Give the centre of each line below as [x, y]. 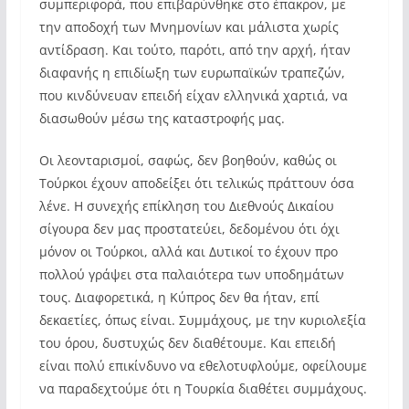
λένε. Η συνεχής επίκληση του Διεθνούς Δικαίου [186, 206]
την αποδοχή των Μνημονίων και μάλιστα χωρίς [189, 27]
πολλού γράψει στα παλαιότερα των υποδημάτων [191, 274]
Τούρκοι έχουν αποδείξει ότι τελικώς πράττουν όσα [196, 183]
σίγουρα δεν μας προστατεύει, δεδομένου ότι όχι [189, 229]
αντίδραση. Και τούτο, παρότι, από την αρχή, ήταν [194, 50]
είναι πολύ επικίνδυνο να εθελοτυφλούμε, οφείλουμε [203, 366]
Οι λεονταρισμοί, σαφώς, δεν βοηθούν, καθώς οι [188, 160]
